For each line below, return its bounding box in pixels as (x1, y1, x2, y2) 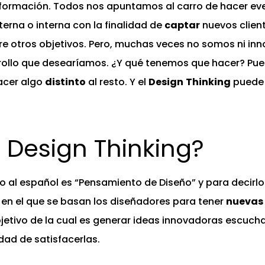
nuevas (226, 195, 263, 209)
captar (164, 18, 200, 33)
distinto (45, 75, 86, 89)
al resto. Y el (86, 75, 148, 89)
